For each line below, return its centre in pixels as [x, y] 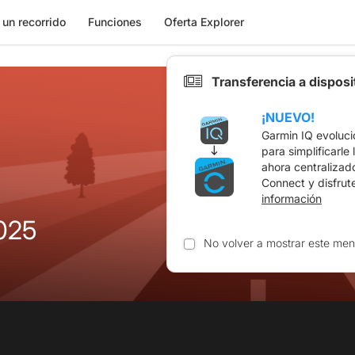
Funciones [115, 22]
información [292, 198]
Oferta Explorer [204, 22]
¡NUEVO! [288, 117]
